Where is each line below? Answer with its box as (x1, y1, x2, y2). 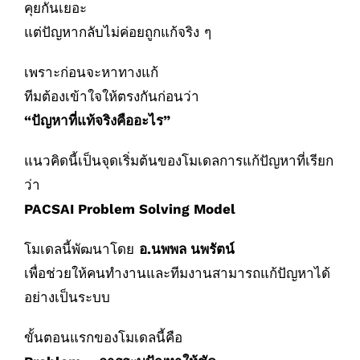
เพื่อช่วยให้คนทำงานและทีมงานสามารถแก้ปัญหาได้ (24, 265, 330, 282)
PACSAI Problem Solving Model (24, 201, 235, 218)
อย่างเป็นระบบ (24, 289, 110, 306)
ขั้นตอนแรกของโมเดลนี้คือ (24, 329, 182, 346)
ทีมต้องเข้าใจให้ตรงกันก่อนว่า (24, 88, 199, 105)
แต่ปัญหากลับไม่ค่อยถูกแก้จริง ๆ (24, 24, 211, 41)
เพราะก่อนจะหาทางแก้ (24, 64, 158, 81)
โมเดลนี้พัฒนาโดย (24, 241, 139, 258)
